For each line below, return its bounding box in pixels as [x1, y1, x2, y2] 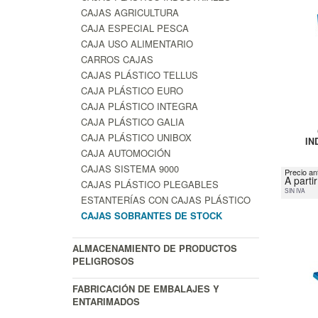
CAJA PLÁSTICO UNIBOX [81, 131, 192, 145]
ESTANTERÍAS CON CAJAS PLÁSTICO [81, 193, 251, 207]
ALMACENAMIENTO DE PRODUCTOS [72, 241, 237, 256]
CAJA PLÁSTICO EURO [81, 84, 183, 98]
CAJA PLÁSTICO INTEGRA [81, 99, 198, 114]
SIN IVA [284, 186, 305, 195]
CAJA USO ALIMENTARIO [81, 37, 193, 51]
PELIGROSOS [72, 254, 134, 268]
